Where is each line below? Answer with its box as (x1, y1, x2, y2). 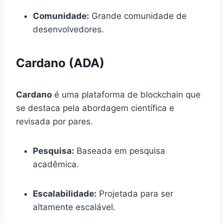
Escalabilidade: (33, 188, 97, 199)
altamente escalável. (33, 202, 115, 212)
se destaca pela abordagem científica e (16, 103, 174, 113)
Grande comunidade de (89, 10, 187, 21)
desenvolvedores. (33, 24, 104, 34)
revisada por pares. (16, 116, 93, 126)
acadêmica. (33, 159, 79, 169)
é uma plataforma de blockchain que (52, 89, 201, 100)
